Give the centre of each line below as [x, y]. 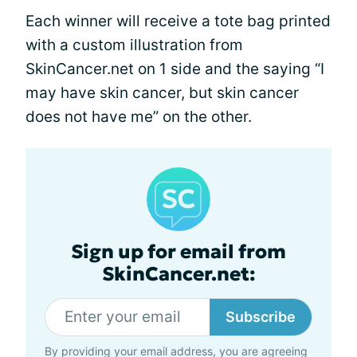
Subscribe [261, 316]
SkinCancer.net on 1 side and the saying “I [175, 69]
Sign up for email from [178, 251]
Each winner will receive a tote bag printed [178, 21]
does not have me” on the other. [139, 116]
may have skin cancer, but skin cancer [162, 92]
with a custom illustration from [134, 45]
